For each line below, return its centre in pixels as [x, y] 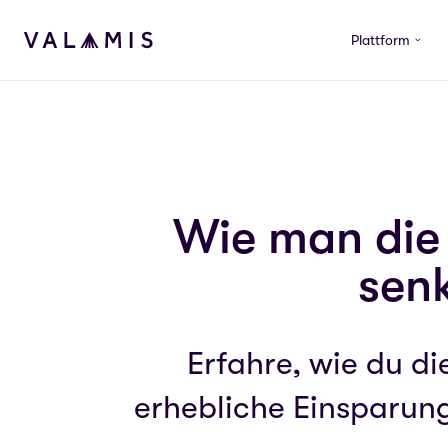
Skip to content [71, 29]
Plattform [380, 40]
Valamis [56, 52]
